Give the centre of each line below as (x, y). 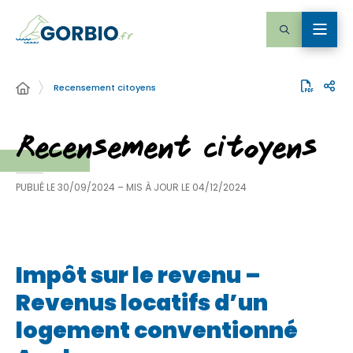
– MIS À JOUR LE (155, 187)
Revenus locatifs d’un (142, 303)
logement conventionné (157, 331)
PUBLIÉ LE (35, 187)
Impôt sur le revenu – (138, 275)
